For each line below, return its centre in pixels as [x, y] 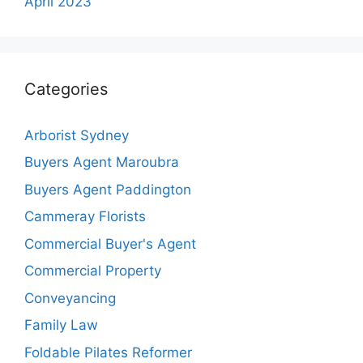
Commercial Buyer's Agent [110, 243]
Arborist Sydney [77, 135]
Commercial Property [93, 271]
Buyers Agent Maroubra [102, 162]
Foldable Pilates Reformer [108, 352]
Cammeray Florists [85, 216]
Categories [66, 89]
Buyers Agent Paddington [108, 189]
